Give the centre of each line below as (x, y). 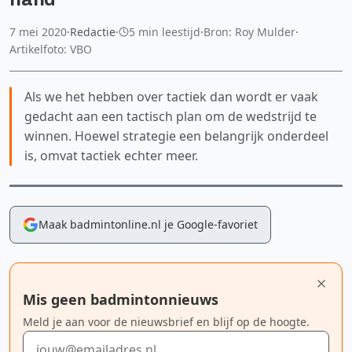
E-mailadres (57, 339)
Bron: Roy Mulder (249, 31)
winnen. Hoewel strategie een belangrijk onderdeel (176, 136)
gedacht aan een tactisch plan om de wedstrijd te (170, 116)
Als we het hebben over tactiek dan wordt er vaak (171, 96)
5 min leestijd (165, 31)
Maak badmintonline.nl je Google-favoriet (148, 224)
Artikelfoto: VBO (51, 49)
